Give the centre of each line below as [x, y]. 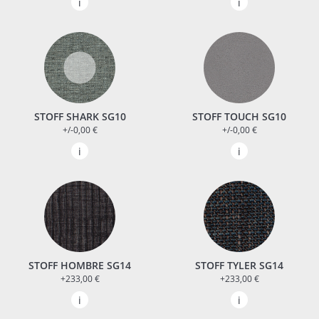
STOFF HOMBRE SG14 [80, 266]
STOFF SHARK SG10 [80, 117]
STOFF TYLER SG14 [239, 266]
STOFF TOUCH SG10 [239, 117]
